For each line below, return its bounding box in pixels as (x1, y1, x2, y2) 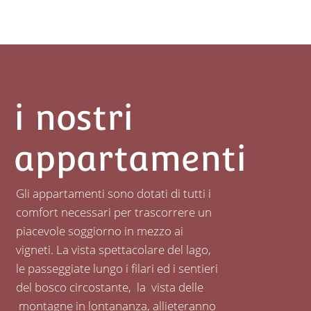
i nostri (13, 97, 133, 138)
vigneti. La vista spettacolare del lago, (15, 242, 211, 258)
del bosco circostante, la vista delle (15, 279, 203, 295)
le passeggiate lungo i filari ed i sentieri (15, 260, 218, 276)
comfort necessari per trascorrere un (15, 204, 212, 220)
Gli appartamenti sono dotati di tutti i (15, 185, 211, 201)
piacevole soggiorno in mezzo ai (15, 223, 183, 239)
